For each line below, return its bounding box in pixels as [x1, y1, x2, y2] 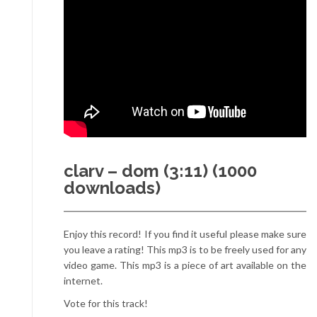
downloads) [64, 178, 161, 198]
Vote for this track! [64, 297, 148, 309]
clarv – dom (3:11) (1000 [64, 161, 257, 181]
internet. [64, 275, 103, 287]
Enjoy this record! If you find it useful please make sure [64, 228, 306, 240]
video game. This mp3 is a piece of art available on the [64, 259, 306, 271]
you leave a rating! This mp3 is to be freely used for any [64, 243, 306, 255]
